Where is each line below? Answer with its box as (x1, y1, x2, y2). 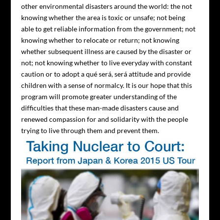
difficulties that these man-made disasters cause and (21, 103, 179, 112)
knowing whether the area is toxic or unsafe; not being (21, 13, 185, 22)
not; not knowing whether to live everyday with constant (21, 58, 192, 67)
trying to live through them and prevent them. (21, 126, 159, 135)
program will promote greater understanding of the (21, 92, 177, 101)
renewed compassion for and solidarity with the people (21, 114, 188, 123)
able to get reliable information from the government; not (21, 24, 195, 33)
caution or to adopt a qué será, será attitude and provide (21, 69, 191, 78)
